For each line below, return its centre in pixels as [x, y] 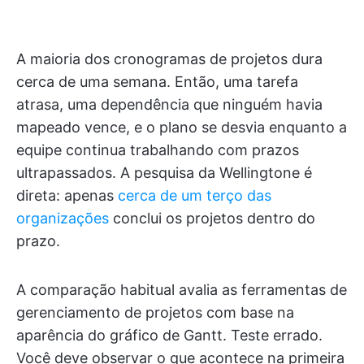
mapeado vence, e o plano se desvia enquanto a [182, 127]
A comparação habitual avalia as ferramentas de [182, 290]
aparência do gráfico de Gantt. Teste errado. [169, 335]
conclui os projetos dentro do [212, 218]
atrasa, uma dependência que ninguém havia [169, 104]
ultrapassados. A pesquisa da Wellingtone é [164, 173]
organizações [63, 218]
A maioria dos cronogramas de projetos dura [169, 59]
